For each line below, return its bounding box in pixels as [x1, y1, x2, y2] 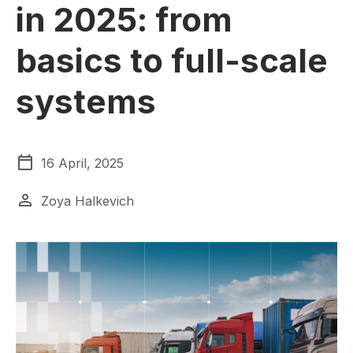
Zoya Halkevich [41, 193, 134, 209]
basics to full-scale [16, 40, 328, 80]
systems [16, 81, 156, 121]
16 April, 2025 [41, 155, 124, 171]
